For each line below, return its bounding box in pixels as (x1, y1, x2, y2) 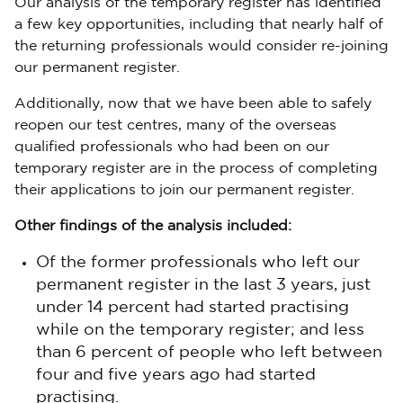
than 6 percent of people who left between (36, 345, 382, 360)
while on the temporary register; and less (36, 323, 364, 337)
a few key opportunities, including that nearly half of (14, 18, 383, 31)
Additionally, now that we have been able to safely (14, 97, 372, 111)
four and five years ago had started (36, 368, 316, 382)
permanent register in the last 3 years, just (36, 278, 371, 292)
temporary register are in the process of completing (14, 162, 378, 175)
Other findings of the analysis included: (14, 219, 291, 233)
